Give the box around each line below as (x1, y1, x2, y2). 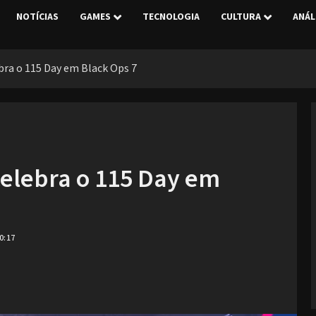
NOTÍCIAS (16, 10, 59, 25)
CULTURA (220, 10, 261, 25)
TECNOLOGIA (142, 10, 200, 25)
